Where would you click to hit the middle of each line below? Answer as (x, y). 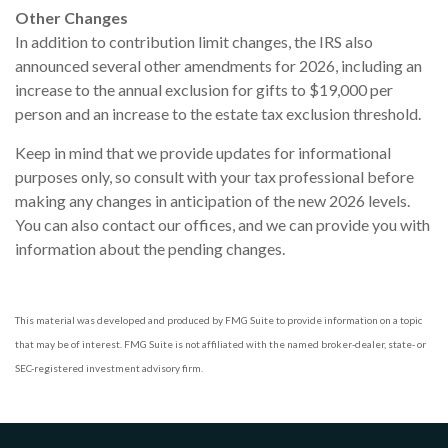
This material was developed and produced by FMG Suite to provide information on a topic (218, 319)
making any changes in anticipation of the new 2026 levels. (212, 200)
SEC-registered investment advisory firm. (109, 367)
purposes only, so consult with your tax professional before (214, 176)
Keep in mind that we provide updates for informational (203, 152)
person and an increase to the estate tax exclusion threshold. (219, 113)
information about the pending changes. (150, 248)
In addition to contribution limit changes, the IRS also (194, 41)
